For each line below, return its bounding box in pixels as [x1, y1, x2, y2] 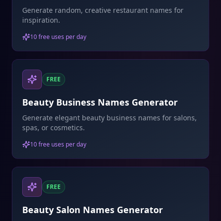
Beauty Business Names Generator [22, 96, 178, 108]
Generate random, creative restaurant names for [22, 5, 184, 15]
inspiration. [22, 15, 60, 25]
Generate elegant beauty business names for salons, [22, 113, 197, 122]
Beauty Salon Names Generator [22, 204, 163, 216]
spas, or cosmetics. [22, 123, 85, 132]
